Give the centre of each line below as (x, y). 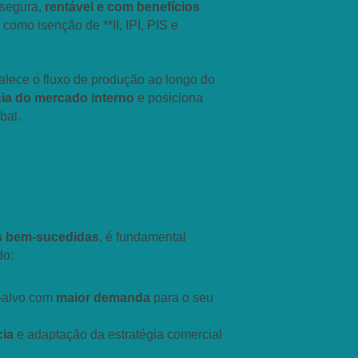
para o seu (182, 298)
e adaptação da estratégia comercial (118, 334)
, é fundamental (143, 237)
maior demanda (103, 298)
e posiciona (169, 98)
